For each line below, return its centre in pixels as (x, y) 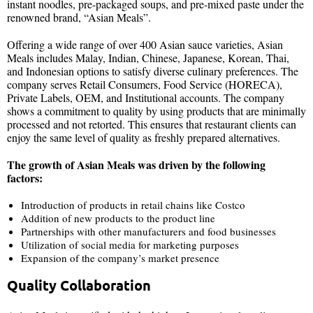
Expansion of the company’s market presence (120, 257)
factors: (27, 177)
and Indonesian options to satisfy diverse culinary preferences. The (153, 71)
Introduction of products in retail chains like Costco (133, 204)
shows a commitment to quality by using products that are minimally (156, 110)
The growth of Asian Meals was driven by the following (136, 164)
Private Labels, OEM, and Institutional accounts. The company (146, 97)
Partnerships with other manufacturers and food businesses (148, 231)
